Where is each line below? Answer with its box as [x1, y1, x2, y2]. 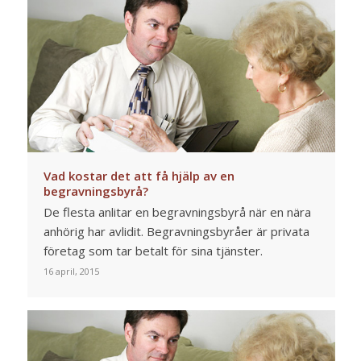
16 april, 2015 [43, 265, 99, 278]
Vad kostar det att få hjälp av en [43, 168, 234, 185]
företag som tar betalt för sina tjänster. [43, 243, 263, 259]
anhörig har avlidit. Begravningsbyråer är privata [43, 223, 309, 240]
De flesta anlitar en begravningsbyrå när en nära [43, 204, 311, 221]
